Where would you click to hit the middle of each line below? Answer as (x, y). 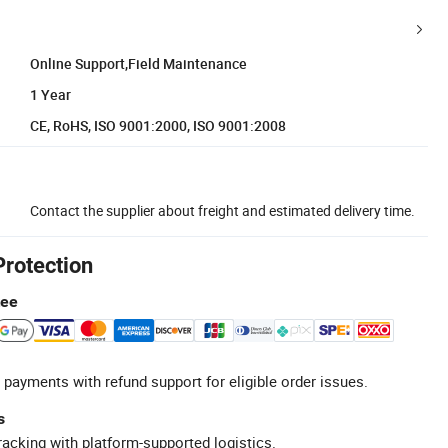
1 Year (50, 94)
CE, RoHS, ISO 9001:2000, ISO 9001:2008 (158, 125)
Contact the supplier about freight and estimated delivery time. (222, 210)
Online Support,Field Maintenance (138, 63)
